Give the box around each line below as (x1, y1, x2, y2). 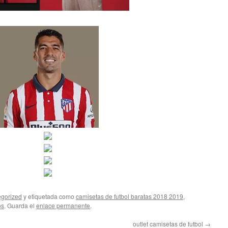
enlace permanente (36, 201, 90, 210)
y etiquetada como (22, 192, 76, 201)
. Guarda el (4, 201, 36, 210)
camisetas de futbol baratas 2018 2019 (76, 192, 183, 201)
